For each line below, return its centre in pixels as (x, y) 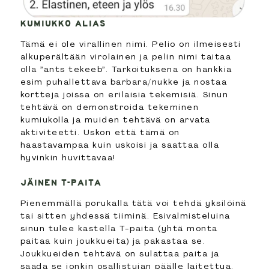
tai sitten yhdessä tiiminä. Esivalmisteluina (125, 215)
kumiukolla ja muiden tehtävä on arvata (115, 119)
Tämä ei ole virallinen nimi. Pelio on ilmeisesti (131, 44)
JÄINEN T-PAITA (61, 183)
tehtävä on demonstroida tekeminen (110, 107)
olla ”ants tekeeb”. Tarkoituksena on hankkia (126, 69)
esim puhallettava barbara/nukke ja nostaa (124, 81)
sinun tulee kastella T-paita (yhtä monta (119, 228)
